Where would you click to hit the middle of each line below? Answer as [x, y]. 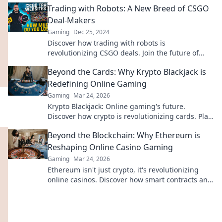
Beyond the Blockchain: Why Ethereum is [124, 135]
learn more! [67, 199]
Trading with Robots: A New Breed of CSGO [128, 8]
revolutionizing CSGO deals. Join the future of [123, 53]
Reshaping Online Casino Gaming [110, 147]
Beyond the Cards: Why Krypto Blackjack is [127, 72]
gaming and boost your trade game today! [118, 63]
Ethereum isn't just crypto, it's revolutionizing [123, 170]
